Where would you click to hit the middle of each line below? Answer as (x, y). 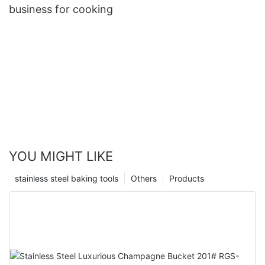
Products (187, 178)
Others (144, 178)
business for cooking (61, 9)
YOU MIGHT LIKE (61, 156)
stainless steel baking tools (67, 178)
